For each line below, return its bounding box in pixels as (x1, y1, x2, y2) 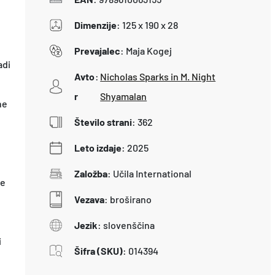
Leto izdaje (74, 142, 122, 153)
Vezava (74, 193, 104, 205)
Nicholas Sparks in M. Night (100, 71, 216, 82)
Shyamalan (100, 90, 147, 102)
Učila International (112, 168, 192, 179)
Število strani (74, 116, 132, 128)
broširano (109, 193, 152, 205)
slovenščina (103, 219, 155, 231)
